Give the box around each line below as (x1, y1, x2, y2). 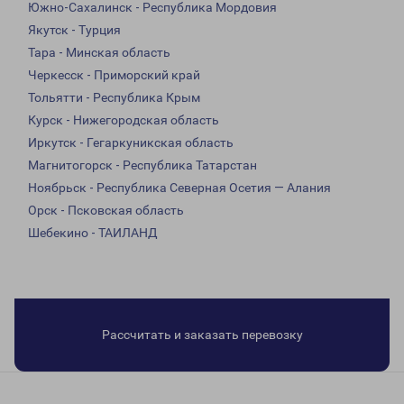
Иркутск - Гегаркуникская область (28, 135, 234, 151)
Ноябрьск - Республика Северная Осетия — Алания (28, 180, 331, 196)
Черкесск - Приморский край (28, 68, 200, 83)
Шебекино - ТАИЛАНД (28, 225, 158, 241)
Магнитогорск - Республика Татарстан (28, 158, 257, 173)
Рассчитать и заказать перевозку (101, 327, 303, 343)
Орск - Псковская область (28, 203, 184, 218)
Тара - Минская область (28, 45, 170, 60)
